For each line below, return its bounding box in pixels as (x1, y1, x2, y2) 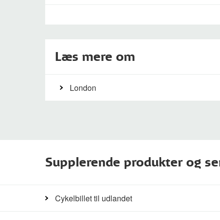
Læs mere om (55, 50, 135, 64)
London (70, 82, 96, 93)
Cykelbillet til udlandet (55, 192, 132, 204)
